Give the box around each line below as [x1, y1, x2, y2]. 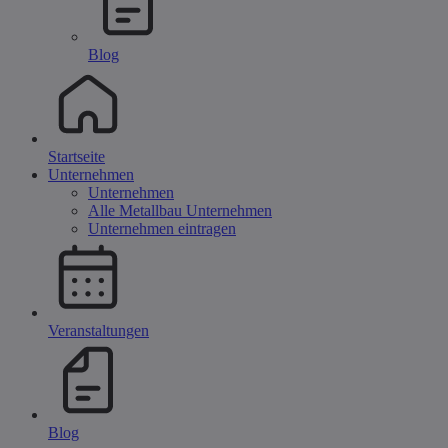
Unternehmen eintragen [88, 220, 236, 237]
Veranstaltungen [48, 322, 149, 339]
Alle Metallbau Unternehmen [88, 202, 272, 219]
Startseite [48, 148, 105, 165]
